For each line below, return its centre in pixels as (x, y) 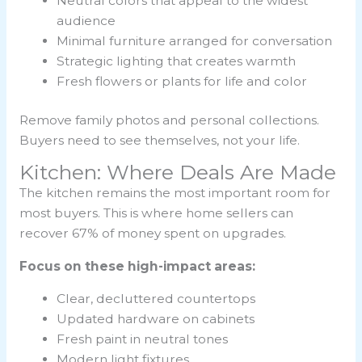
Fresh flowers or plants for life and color (182, 81)
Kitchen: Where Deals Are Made (177, 173)
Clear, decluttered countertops (156, 299)
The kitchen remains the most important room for (175, 193)
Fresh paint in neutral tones (143, 339)
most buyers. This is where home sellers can (156, 213)
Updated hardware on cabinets (156, 319)
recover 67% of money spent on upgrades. (152, 234)
